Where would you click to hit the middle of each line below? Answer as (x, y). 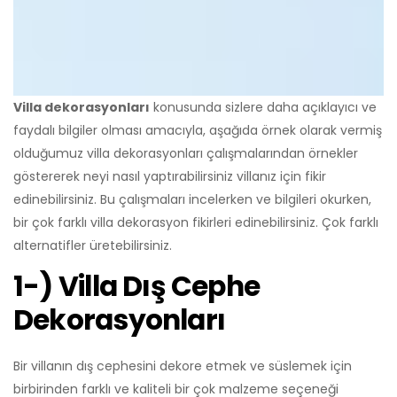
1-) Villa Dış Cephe (137, 286)
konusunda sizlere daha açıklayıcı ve (263, 107)
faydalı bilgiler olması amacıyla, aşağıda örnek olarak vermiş (198, 130)
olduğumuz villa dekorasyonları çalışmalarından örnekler (186, 153)
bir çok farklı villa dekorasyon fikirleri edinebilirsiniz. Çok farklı (196, 222)
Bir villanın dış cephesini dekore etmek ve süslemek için (183, 366)
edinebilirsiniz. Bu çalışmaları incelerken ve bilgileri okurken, (192, 199)
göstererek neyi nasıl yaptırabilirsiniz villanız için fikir (170, 176)
